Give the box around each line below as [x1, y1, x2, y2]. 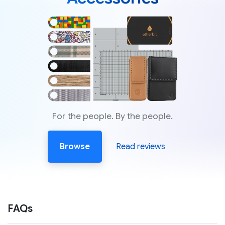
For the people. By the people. [52, 110, 173, 122]
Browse [60, 142, 90, 152]
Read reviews [116, 142, 165, 152]
